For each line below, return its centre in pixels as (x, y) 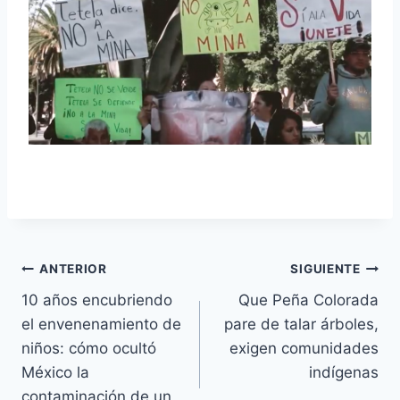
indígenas (344, 372)
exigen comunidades (304, 348)
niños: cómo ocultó (89, 348)
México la (55, 372)
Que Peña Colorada (308, 300)
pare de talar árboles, (301, 324)
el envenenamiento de (101, 324)
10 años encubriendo (97, 300)
